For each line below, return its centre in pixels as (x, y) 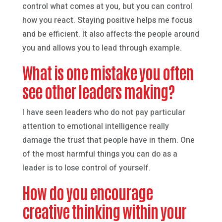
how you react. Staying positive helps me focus (107, 20)
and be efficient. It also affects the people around (111, 34)
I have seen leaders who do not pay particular (104, 112)
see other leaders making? (98, 91)
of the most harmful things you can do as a (100, 154)
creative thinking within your (104, 211)
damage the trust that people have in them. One (108, 140)
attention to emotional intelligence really (95, 126)
